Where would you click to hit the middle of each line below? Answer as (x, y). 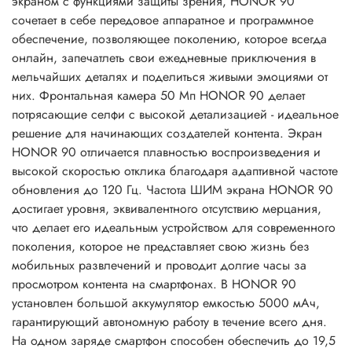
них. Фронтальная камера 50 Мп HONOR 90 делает (158, 96)
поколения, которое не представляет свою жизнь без (161, 247)
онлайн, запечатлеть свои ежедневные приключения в (164, 58)
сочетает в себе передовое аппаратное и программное (163, 20)
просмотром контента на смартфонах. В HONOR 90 (154, 284)
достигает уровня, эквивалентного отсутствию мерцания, (167, 209)
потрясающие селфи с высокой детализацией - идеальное (175, 115)
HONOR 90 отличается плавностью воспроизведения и (166, 152)
